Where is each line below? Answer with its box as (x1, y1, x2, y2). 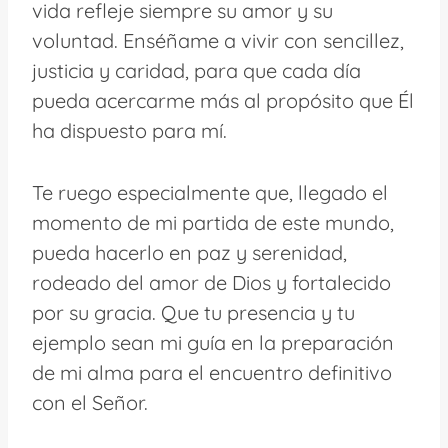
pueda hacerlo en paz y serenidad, (32, 239, 347, 265)
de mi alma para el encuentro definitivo (32, 359, 392, 385)
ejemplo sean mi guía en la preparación (32, 329, 394, 355)
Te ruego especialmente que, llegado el (32, 179, 388, 205)
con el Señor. (32, 389, 148, 415)
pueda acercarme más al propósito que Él (32, 87, 414, 113)
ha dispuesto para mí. (32, 117, 227, 143)
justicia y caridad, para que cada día (32, 57, 361, 83)
